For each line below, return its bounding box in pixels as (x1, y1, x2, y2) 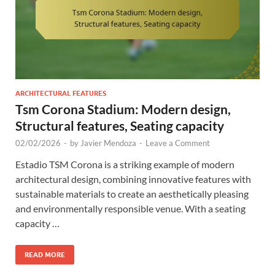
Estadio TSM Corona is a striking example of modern (15, 158, 234, 170)
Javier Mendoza (80, 137, 136, 148)
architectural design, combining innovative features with (15, 172, 251, 185)
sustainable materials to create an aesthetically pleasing (15, 187, 249, 199)
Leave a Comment (145, 137, 210, 148)
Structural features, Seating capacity (15, 117, 224, 133)
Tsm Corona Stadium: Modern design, (15, 101, 231, 117)
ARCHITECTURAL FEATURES (15, 88, 106, 98)
